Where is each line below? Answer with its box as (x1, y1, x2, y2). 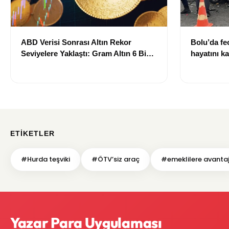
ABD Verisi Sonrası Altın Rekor (21, 38, 131, 47)
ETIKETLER (10, 129, 55, 138)
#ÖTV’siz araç (91, 154, 140, 165)
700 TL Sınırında (21, 60, 79, 70)
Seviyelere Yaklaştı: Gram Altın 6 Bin (21, 49, 151, 58)
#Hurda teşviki (21, 154, 70, 165)
